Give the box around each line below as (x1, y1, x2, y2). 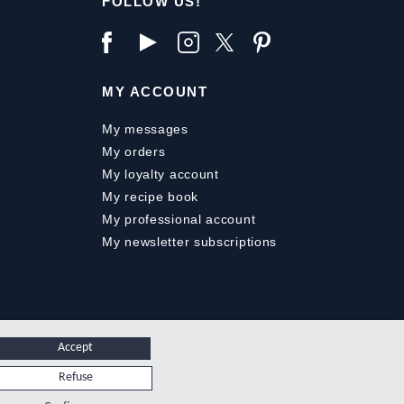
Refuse (59, 371, 93, 384)
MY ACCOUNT (102, 83, 208, 99)
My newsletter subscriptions (102, 234, 278, 250)
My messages (102, 122, 188, 137)
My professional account (102, 212, 256, 227)
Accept (57, 341, 93, 354)
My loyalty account (102, 167, 219, 182)
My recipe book (102, 189, 198, 205)
